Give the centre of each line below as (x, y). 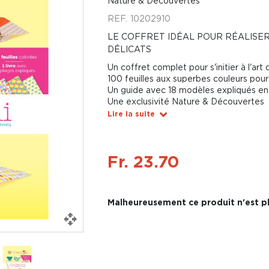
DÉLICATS (129, 49)
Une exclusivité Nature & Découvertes (186, 101)
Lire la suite (131, 114)
